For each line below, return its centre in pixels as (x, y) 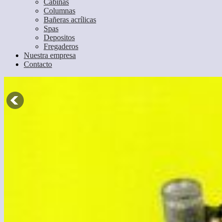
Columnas (59, 11)
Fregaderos (61, 46)
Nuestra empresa (50, 55)
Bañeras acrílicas (70, 20)
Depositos (59, 37)
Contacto (38, 64)
